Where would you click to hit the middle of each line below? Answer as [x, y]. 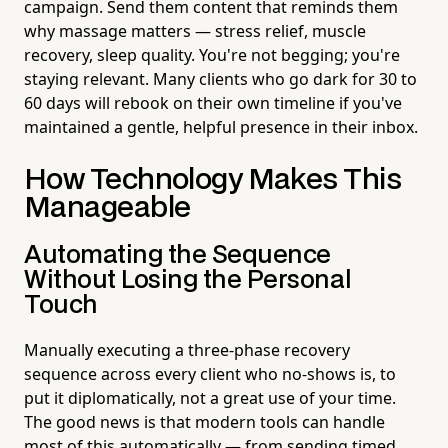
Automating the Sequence [177, 255]
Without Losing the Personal [188, 280]
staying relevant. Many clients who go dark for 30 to [220, 78]
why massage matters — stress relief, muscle [195, 30]
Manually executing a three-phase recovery [187, 349]
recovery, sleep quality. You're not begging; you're [212, 54]
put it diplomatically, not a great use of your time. [210, 397]
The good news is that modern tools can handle [204, 421]
